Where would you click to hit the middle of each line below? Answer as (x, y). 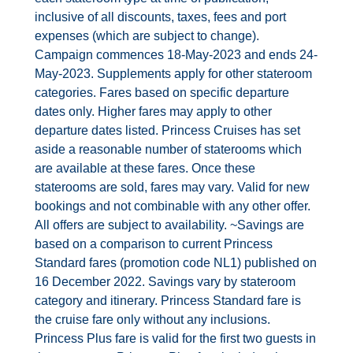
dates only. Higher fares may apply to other (154, 111)
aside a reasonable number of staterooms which (169, 149)
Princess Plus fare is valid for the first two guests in (176, 338)
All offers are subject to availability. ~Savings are (170, 225)
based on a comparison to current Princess (154, 243)
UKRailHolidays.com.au (86, 53)
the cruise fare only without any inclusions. (153, 319)
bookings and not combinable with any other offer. (173, 206)
